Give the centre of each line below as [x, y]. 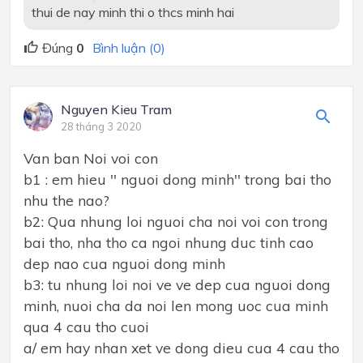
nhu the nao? [66, 200]
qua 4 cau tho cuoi [86, 326]
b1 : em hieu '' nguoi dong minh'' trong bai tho [177, 179]
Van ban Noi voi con [91, 158]
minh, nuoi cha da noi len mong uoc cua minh [176, 305]
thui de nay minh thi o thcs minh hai [132, 13]
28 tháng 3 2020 [101, 126]
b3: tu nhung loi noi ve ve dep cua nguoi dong [177, 284]
